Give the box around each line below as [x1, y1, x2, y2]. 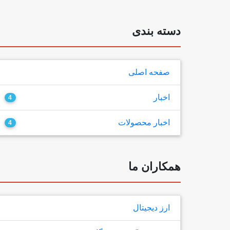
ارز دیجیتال [133, 203, 170, 212]
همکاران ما [128, 160, 181, 173]
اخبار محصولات [118, 118, 170, 127]
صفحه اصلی [128, 68, 170, 76]
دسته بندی [132, 25, 181, 37]
